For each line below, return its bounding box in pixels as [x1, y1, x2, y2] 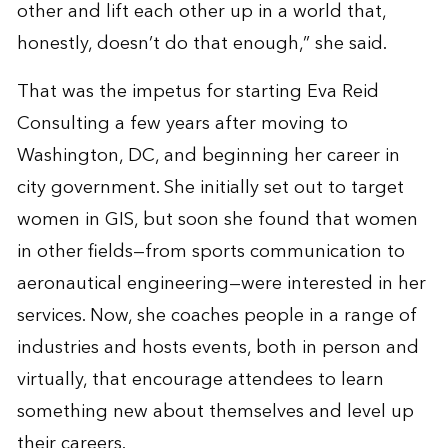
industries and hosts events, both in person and [16, 331, 419, 363]
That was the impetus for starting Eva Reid [16, 75, 379, 107]
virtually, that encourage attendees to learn [16, 363, 384, 395]
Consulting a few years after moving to [16, 107, 348, 139]
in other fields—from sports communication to [16, 235, 405, 267]
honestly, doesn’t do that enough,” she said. [16, 27, 387, 59]
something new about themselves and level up [16, 395, 414, 427]
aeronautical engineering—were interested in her [16, 267, 426, 299]
